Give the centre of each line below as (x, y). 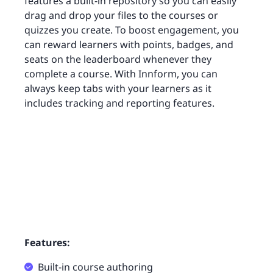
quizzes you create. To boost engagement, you (132, 30)
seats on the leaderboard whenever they (118, 59)
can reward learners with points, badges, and (129, 45)
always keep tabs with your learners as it (118, 89)
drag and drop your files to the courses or (121, 16)
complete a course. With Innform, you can (121, 74)
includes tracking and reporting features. (119, 103)
